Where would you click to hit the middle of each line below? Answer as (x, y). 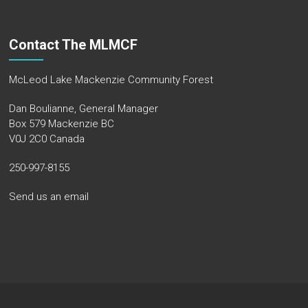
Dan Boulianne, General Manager (83, 109)
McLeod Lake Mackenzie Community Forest (111, 80)
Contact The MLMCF (73, 45)
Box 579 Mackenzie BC (61, 124)
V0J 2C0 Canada (46, 139)
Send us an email (48, 197)
